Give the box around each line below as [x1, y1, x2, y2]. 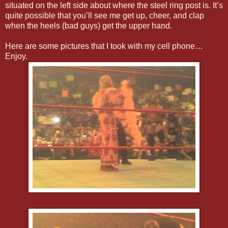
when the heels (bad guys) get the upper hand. [5, 21, 172, 30]
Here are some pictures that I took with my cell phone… [5, 41, 203, 50]
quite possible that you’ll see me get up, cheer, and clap [5, 11, 204, 20]
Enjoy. [5, 51, 27, 61]
